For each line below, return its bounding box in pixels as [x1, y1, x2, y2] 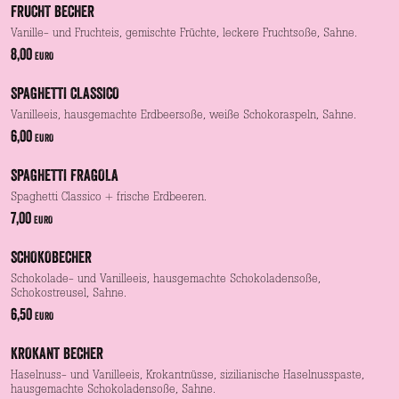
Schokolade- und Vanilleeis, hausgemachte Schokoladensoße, [11, 273, 321, 285]
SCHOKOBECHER [11, 247, 92, 266]
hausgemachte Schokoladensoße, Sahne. [11, 384, 216, 395]
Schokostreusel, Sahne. [11, 288, 126, 299]
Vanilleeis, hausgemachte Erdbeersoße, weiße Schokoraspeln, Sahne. [11, 110, 356, 121]
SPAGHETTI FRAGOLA [11, 165, 118, 184]
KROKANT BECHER [11, 343, 103, 362]
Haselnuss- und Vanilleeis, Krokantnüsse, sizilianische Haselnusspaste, [11, 370, 364, 381]
